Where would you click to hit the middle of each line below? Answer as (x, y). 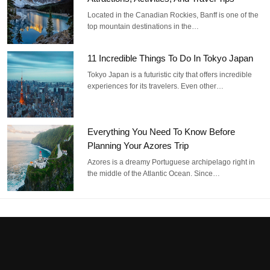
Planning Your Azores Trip (138, 146)
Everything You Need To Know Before (162, 132)
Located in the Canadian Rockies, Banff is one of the (173, 15)
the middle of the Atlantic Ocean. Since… (154, 174)
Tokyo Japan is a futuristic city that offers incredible (170, 75)
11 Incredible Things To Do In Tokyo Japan (171, 58)
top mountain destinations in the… (143, 27)
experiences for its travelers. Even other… (156, 86)
